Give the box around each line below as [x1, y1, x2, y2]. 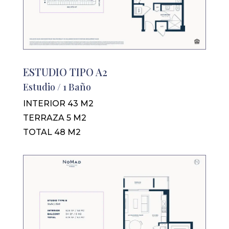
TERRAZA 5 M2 [22, 112, 86, 123]
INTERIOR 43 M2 [22, 98, 94, 108]
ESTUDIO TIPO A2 [22, 64, 107, 79]
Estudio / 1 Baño [22, 80, 91, 93]
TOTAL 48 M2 [22, 127, 81, 137]
